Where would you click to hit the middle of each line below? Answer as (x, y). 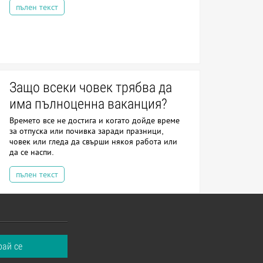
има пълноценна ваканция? (88, 104)
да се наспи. (32, 152)
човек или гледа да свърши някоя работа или (93, 141)
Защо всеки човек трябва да (91, 87)
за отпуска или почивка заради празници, (87, 131)
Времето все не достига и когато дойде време (95, 120)
